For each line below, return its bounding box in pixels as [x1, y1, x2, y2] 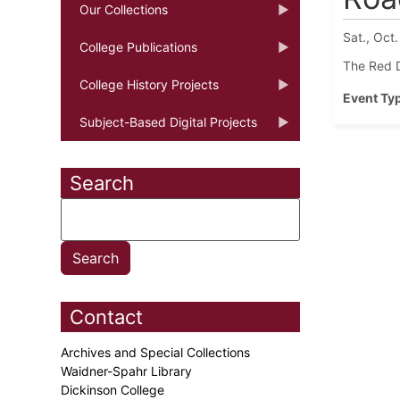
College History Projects [79, 76, 219, 92]
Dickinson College [61, 381, 168, 397]
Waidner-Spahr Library [61, 362, 196, 379]
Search [70, 171, 134, 195]
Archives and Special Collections [61, 344, 254, 360]
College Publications [79, 38, 197, 54]
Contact [70, 304, 143, 329]
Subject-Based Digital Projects [79, 113, 257, 129]
